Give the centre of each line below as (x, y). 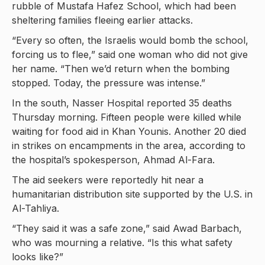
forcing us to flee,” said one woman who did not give (130, 55)
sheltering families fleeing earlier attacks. (102, 20)
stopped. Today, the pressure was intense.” (109, 83)
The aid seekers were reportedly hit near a (108, 180)
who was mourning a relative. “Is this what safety (122, 243)
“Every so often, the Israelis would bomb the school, (130, 41)
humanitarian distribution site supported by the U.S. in (132, 194)
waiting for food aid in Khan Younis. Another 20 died (129, 132)
